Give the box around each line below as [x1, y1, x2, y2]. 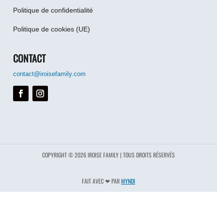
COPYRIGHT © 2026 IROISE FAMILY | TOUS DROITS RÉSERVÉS [42, 151, 175, 159]
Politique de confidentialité [13, 6, 93, 15]
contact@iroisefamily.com [13, 70, 86, 78]
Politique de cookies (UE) [13, 25, 90, 33]
